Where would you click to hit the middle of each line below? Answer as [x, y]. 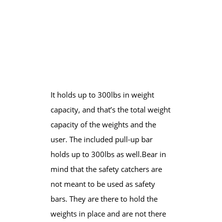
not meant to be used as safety [103, 184]
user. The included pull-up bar [101, 139]
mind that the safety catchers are [106, 169]
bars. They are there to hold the [104, 198]
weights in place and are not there [108, 213]
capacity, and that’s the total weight [110, 109]
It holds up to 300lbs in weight [102, 94]
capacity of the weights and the [103, 124]
